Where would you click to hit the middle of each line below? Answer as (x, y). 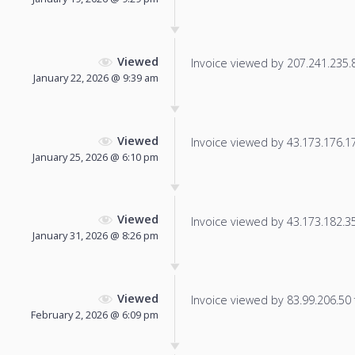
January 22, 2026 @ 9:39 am (96, 77)
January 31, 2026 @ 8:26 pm (95, 236)
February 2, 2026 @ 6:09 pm (95, 315)
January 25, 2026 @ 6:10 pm (95, 157)
